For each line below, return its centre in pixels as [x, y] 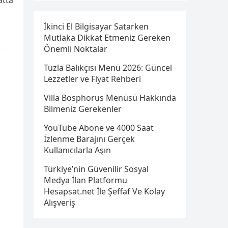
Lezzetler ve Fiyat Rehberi [92, 79]
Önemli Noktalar [76, 49]
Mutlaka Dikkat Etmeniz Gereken [107, 38]
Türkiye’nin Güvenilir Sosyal [96, 169]
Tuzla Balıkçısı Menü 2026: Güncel [108, 68]
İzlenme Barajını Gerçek [89, 139]
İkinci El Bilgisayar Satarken [96, 26]
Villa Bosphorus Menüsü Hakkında [110, 98]
